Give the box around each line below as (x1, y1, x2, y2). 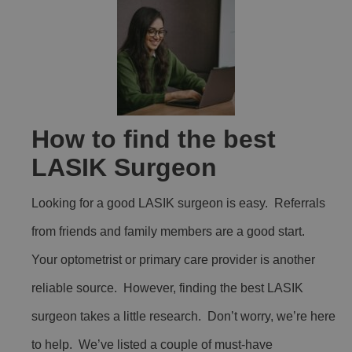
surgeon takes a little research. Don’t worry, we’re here (31, 309, 335, 323)
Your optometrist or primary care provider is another (31, 252, 315, 266)
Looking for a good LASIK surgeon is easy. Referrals (31, 196, 325, 210)
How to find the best (31, 124, 276, 153)
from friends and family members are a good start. (31, 224, 308, 238)
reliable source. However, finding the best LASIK (31, 280, 303, 295)
